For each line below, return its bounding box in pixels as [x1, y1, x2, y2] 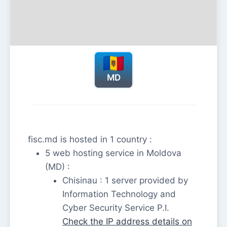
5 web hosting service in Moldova [45, 148, 181, 159]
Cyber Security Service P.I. [62, 203, 169, 213]
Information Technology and [62, 189, 176, 200]
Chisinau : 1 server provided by [62, 175, 188, 186]
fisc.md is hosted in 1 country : [28, 134, 152, 145]
